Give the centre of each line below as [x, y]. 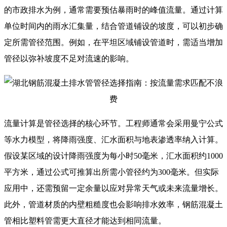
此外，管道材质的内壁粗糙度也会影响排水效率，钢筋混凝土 [113, 205]
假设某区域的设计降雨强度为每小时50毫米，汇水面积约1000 [113, 156]
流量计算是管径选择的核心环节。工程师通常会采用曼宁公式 [113, 124]
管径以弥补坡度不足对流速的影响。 [69, 59]
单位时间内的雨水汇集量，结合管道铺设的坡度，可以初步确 [113, 26]
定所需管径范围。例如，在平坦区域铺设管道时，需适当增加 [113, 43]
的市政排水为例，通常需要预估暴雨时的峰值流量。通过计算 [113, 10]
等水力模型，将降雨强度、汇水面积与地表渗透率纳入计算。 [113, 140]
